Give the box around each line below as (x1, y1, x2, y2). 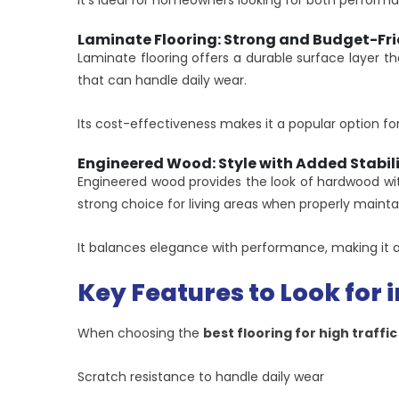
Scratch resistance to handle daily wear (77, 368, 324, 387)
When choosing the (77, 324, 203, 343)
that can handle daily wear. (77, 71, 247, 90)
